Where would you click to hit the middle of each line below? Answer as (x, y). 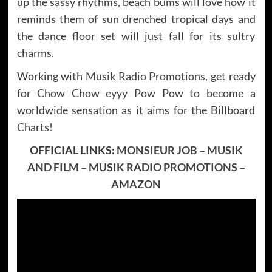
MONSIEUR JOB (157, 150)
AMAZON (136, 184)
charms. (35, 53)
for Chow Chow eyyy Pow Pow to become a (136, 93)
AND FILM (53, 167)
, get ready (230, 76)
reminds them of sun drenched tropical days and (136, 19)
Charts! (35, 127)
